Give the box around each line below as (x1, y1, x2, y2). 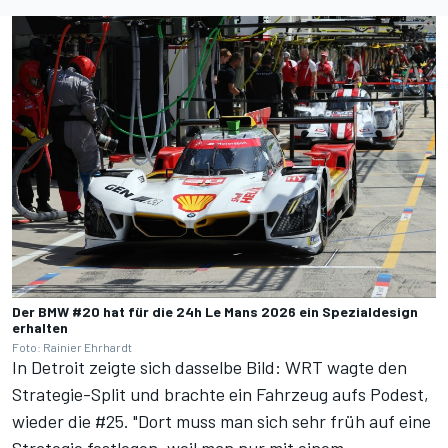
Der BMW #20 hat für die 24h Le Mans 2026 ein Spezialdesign (12, 303, 418, 321)
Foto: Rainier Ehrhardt (12, 340, 132, 355)
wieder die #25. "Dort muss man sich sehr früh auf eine (12, 410, 431, 433)
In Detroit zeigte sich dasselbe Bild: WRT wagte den (12, 356, 407, 379)
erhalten (12, 319, 68, 337)
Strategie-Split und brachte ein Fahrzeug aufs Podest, (12, 383, 429, 406)
